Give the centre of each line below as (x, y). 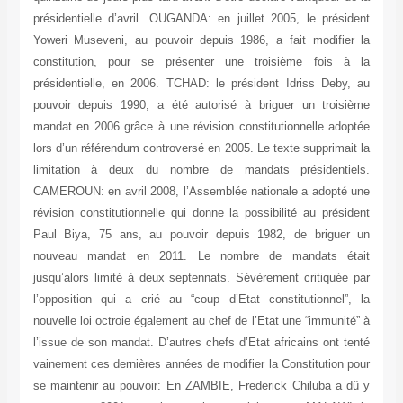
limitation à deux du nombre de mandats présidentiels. (201, 170)
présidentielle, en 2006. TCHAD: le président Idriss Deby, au (201, 84)
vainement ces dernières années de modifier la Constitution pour (201, 364)
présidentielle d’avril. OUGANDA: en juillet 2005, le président (201, 19)
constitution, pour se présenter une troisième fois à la (201, 62)
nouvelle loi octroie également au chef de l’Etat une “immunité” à (201, 321)
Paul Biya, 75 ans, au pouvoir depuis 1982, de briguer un (201, 235)
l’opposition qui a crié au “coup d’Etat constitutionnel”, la (201, 300)
